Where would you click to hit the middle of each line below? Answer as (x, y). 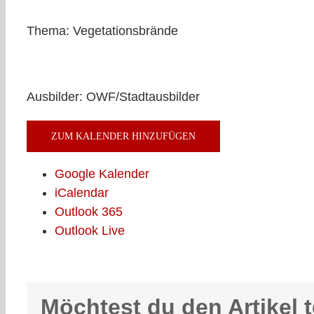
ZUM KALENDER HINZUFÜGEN (123, 136)
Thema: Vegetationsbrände (102, 31)
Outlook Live (90, 231)
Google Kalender (102, 174)
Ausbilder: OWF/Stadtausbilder (113, 97)
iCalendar (82, 193)
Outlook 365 (89, 212)
